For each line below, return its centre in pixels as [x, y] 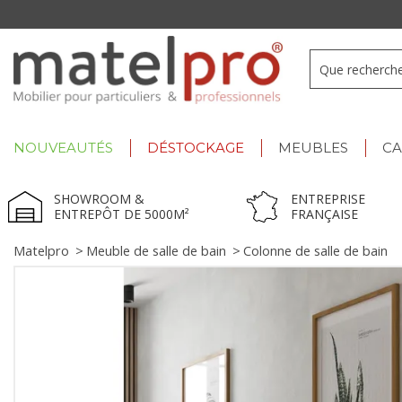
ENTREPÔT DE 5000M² [121, 214]
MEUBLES [314, 148]
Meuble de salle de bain [156, 251]
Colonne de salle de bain [315, 251]
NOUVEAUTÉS [63, 148]
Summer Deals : [149, 14]
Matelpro [41, 251]
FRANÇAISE [325, 214]
